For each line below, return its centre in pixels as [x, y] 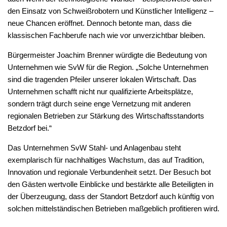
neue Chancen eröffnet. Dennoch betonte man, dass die [100, 23]
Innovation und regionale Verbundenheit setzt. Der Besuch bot [109, 172]
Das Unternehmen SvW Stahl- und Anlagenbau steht [94, 147]
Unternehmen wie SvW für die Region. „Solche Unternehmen [108, 67]
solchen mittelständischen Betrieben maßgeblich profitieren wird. [113, 208]
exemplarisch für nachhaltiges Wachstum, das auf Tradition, [106, 160]
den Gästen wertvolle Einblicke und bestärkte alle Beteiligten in [110, 184]
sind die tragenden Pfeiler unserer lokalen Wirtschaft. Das [102, 79]
